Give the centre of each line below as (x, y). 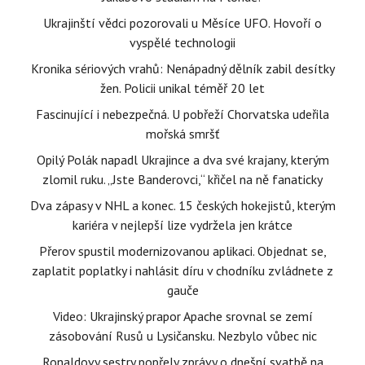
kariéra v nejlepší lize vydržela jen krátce (182, 225)
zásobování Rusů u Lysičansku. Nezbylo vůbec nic (182, 336)
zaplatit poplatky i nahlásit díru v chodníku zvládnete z (182, 271)
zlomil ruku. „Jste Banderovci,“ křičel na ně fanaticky (182, 180)
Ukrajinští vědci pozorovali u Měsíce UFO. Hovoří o (182, 23)
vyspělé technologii (182, 43)
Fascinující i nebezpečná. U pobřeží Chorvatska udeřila (182, 114)
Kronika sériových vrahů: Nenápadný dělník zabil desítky (182, 69)
